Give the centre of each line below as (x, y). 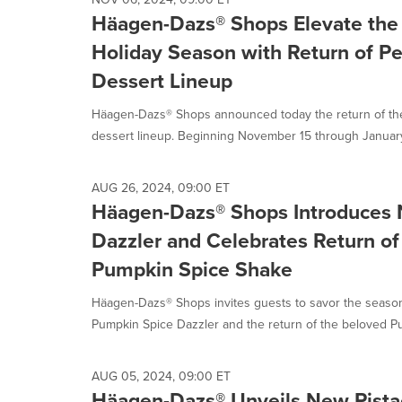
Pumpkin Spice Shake (192, 269)
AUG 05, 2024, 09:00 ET (161, 376)
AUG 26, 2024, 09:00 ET (161, 188)
